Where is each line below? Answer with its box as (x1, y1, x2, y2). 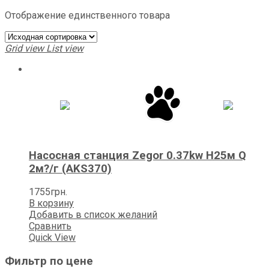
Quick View (29, 232, 76, 244)
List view (46, 42, 83, 54)
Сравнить (29, 220, 71, 232)
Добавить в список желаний (29, 209, 157, 221)
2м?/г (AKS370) (29, 162, 112, 175)
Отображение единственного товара (5, 9, 170, 21)
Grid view (5, 42, 44, 54)
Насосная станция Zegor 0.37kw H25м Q (29, 148, 246, 162)
